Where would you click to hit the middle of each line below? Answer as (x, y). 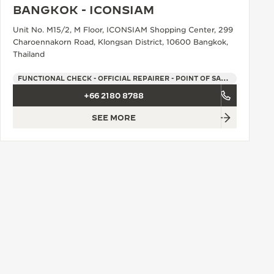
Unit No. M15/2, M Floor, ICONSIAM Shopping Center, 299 (123, 30)
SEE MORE (114, 118)
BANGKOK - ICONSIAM (83, 10)
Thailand (29, 54)
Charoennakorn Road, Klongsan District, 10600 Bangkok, (120, 42)
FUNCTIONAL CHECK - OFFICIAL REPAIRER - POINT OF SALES (225, 79)
